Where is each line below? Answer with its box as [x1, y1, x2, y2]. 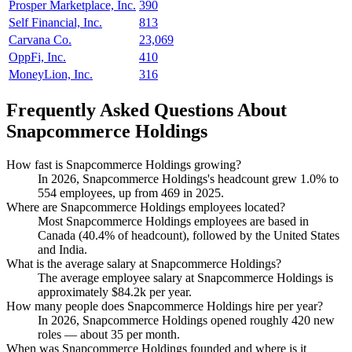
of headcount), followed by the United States [115, 228, 339, 242]
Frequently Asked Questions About [6, 99, 287, 120]
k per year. [140, 284, 192, 299]
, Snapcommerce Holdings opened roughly [76, 313, 291, 327]
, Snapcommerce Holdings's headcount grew [76, 171, 300, 185]
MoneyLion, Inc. [9, 68, 93, 82]
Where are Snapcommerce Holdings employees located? [6, 200, 285, 214]
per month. [123, 327, 180, 341]
